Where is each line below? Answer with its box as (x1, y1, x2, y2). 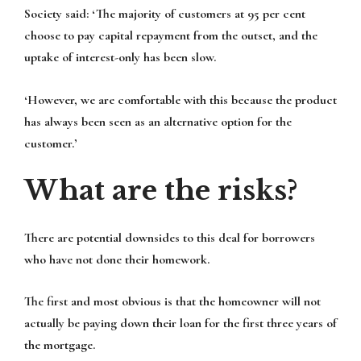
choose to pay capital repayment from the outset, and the (24, 27, 317, 44)
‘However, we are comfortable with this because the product (24, 91, 337, 108)
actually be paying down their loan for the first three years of (24, 315, 337, 332)
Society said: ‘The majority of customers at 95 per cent (24, 6, 305, 23)
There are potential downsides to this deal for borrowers (24, 229, 315, 246)
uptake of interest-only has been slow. (24, 49, 219, 66)
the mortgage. (24, 337, 98, 354)
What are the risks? (24, 173, 305, 208)
